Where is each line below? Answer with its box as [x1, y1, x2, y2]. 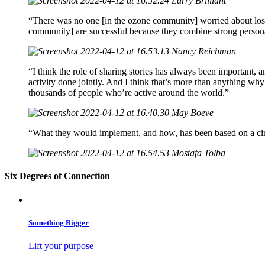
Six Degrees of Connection [5, 171, 110, 182]
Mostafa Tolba [172, 147, 225, 158]
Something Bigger [28, 218, 89, 227]
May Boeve [172, 107, 214, 118]
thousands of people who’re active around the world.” [28, 87, 229, 98]
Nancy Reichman [172, 46, 236, 56]
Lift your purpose [28, 240, 93, 251]
